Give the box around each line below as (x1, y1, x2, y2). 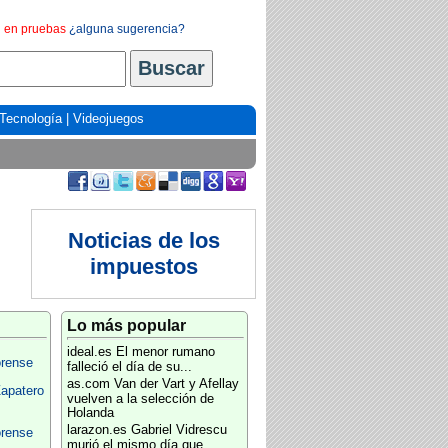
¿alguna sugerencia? (69, 22, 185, 36)
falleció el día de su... (66, 360, 192, 374)
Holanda (66, 406, 114, 420)
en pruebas (4, 22, 69, 36)
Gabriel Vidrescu (130, 423, 227, 437)
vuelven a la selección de (66, 392, 214, 406)
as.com (66, 377, 110, 391)
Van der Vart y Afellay (113, 377, 239, 391)
